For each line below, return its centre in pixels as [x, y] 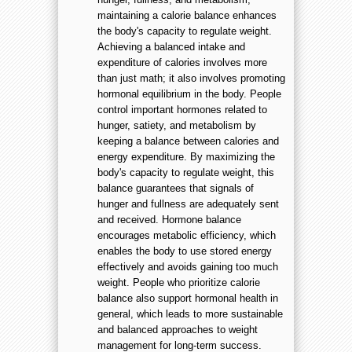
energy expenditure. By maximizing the [186, 157]
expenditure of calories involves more [182, 63]
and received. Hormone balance [169, 220]
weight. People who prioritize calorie [179, 283]
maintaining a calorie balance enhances [187, 16]
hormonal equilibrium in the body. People [189, 94]
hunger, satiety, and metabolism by [177, 126]
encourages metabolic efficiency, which [187, 236]
